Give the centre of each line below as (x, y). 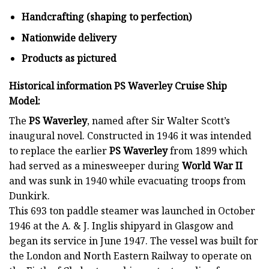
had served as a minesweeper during (95, 166)
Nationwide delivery (70, 38)
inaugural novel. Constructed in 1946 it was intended (130, 136)
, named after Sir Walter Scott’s (159, 121)
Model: (25, 101)
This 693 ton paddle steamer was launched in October (132, 211)
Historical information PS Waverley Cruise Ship (118, 86)
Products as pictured (69, 59)
